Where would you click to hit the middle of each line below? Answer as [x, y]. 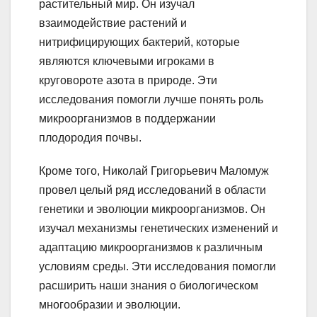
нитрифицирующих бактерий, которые [139, 42]
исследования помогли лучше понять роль [151, 100]
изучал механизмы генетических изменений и [158, 229]
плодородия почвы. [90, 138]
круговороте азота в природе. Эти [128, 81]
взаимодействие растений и [113, 23]
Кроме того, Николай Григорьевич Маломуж [154, 171]
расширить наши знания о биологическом [149, 286]
